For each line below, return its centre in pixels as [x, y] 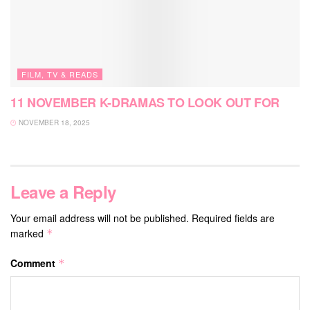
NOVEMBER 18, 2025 [53, 122]
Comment [34, 263]
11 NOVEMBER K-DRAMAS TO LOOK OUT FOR [145, 102]
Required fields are [233, 218]
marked [28, 233]
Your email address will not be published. [100, 218]
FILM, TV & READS [60, 74]
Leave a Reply [63, 191]
